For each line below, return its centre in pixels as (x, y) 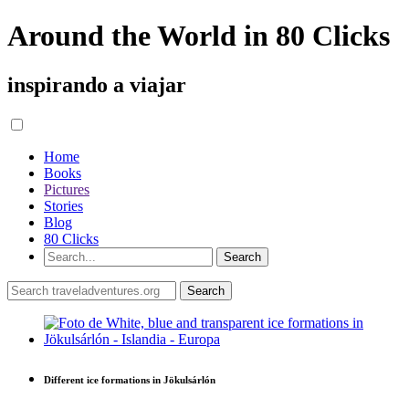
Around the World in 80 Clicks (199, 36)
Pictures (67, 189)
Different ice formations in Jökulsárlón (130, 379)
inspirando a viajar (97, 84)
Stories (63, 205)
